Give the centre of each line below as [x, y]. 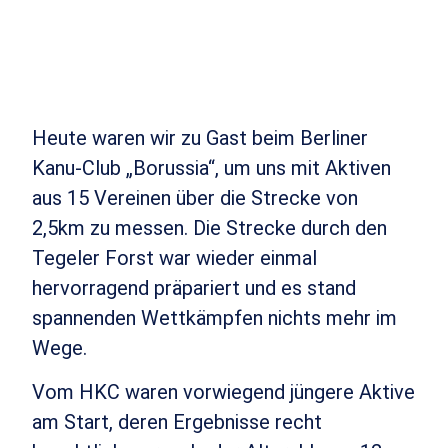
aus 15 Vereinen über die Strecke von [195, 197]
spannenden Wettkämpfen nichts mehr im [215, 317]
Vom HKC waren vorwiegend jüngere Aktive [224, 392]
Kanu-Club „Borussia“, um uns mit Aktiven [212, 167]
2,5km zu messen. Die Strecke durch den [210, 227]
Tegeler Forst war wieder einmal [175, 257]
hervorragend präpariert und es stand [194, 287]
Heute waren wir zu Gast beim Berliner [200, 137]
